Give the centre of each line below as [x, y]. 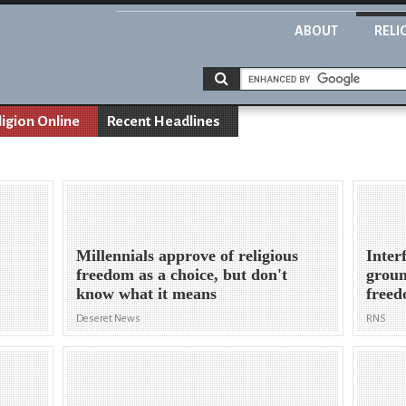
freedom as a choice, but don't [182, 275]
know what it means [147, 294]
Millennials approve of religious [188, 256]
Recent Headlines [164, 121]
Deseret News [109, 319]
